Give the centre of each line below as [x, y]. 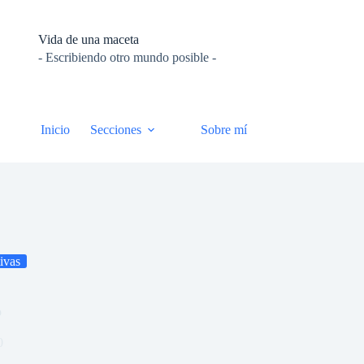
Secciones [115, 130]
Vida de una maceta [89, 39]
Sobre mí [223, 130]
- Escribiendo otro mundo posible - [128, 58]
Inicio [55, 130]
